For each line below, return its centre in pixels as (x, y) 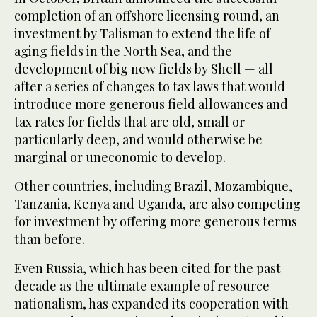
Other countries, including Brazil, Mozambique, (153, 186)
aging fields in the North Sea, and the (123, 51)
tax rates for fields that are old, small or (129, 121)
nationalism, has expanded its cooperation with (151, 303)
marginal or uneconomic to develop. (120, 157)
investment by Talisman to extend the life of (142, 33)
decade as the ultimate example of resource (142, 286)
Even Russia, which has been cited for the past (148, 268)
